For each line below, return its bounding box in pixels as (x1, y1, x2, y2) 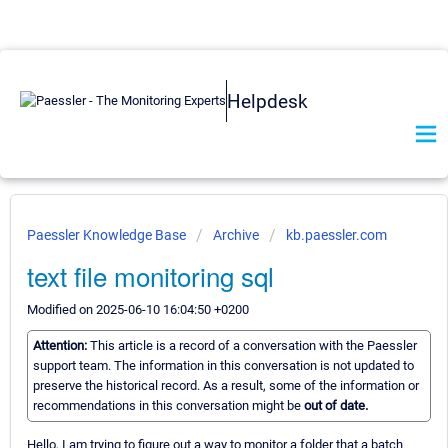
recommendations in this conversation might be (33, 398, 304, 414)
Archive (213, 227, 259, 243)
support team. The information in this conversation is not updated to (33, 358, 414, 374)
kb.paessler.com (286, 227, 387, 243)
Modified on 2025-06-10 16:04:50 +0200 (27, 302, 249, 317)
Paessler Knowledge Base (27, 227, 189, 243)
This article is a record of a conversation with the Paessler (90, 338, 417, 354)
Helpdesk (227, 89, 308, 113)
